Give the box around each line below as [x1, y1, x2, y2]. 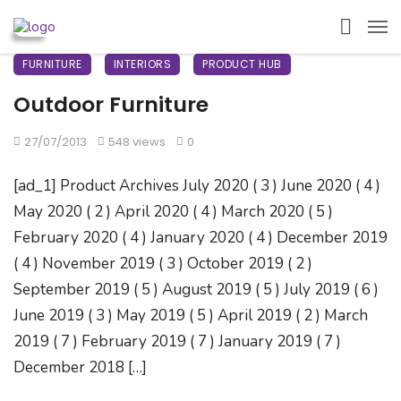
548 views [107, 134, 166, 149]
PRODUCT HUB [202, 56, 282, 72]
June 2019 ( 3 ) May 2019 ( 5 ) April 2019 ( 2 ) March [13, 305, 368, 326]
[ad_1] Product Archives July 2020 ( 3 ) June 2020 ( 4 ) [13, 175, 380, 196]
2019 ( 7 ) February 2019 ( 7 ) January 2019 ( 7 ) [13, 331, 341, 352]
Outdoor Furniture [13, 90, 209, 119]
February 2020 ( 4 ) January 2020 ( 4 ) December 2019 [13, 227, 388, 248]
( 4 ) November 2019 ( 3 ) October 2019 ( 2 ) [13, 253, 312, 274]
